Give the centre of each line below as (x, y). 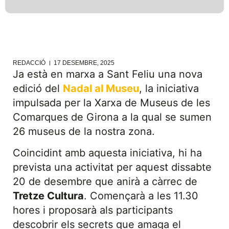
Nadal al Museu (101, 88)
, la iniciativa (169, 88)
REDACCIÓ (29, 63)
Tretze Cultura (48, 196)
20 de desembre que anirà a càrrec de (105, 182)
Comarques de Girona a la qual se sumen (112, 117)
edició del (38, 88)
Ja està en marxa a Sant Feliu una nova (108, 74)
